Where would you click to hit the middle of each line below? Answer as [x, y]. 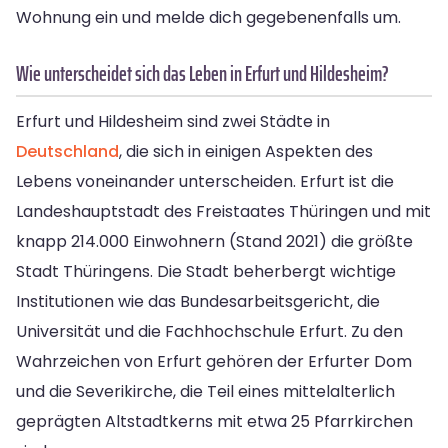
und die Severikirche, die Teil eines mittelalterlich [205, 391]
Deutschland [67, 151]
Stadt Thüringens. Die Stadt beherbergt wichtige [206, 271]
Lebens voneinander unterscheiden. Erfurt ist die [205, 181]
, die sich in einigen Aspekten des [246, 151]
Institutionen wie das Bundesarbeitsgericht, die [198, 301]
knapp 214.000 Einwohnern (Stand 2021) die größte [214, 241]
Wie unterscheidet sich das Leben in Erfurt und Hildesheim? [202, 73]
